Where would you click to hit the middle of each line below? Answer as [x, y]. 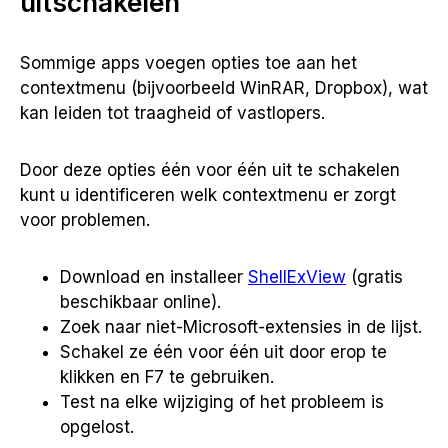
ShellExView [297, 277]
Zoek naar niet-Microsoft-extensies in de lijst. [241, 327]
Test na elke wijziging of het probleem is [222, 402]
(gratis [374, 277]
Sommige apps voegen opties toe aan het [188, 63]
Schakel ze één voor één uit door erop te [223, 352]
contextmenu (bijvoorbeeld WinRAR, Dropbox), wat [224, 88]
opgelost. [97, 427]
